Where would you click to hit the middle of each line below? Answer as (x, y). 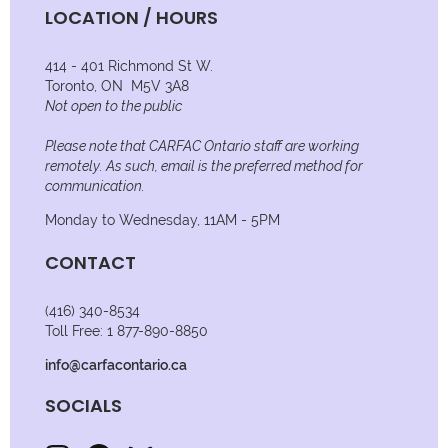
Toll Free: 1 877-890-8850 (126, 330)
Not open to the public (113, 105)
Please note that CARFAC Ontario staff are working (202, 145)
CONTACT (90, 262)
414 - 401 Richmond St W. (129, 65)
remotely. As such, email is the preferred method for (204, 165)
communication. (95, 185)
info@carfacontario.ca (116, 364)
